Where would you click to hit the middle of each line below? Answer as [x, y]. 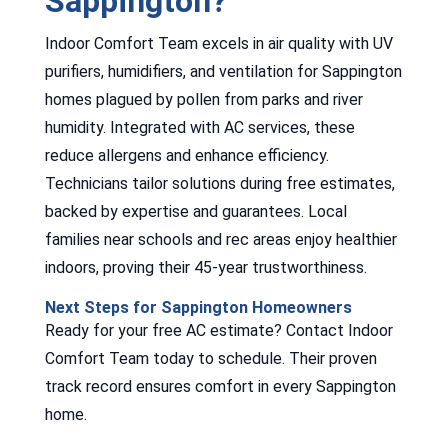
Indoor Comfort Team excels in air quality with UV [218, 43]
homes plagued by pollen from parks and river [203, 99]
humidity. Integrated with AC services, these [199, 127]
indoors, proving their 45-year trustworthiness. [205, 267]
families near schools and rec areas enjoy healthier [220, 239]
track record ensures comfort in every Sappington [220, 386]
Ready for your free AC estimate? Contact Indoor [218, 330]
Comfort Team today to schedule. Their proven [210, 358]
